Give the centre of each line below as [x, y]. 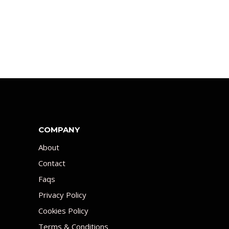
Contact [52, 163]
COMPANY [59, 129]
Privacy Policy [62, 194]
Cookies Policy [63, 210]
